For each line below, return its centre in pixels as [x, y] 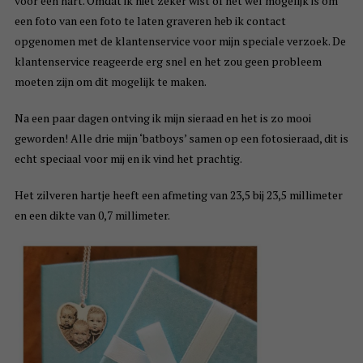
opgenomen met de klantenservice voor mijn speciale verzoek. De [180, 41]
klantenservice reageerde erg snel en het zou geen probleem [168, 62]
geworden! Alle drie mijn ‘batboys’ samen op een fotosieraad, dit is [181, 139]
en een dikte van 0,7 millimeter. [92, 216]
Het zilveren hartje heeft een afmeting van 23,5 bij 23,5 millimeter [178, 195]
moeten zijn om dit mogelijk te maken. [110, 82]
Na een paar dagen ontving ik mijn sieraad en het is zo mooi [162, 118]
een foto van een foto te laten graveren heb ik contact [150, 21]
